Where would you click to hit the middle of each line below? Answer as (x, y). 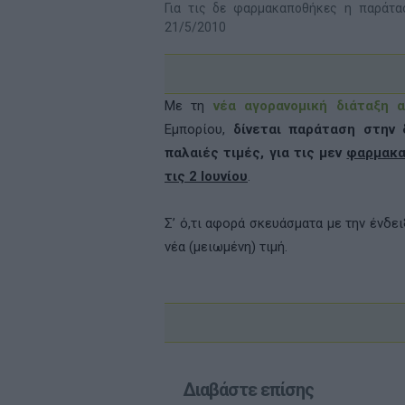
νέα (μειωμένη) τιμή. (226, 247)
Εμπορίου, (199, 129)
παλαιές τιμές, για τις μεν (256, 153)
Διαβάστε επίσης (248, 390)
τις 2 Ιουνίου (206, 176)
